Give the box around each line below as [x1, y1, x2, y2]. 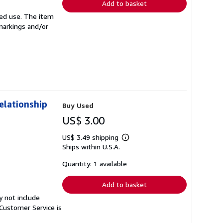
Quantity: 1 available [62, 159, 127, 168]
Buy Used [62, 101, 94, 110]
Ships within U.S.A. [62, 142, 120, 151]
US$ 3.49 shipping [62, 133, 120, 142]
